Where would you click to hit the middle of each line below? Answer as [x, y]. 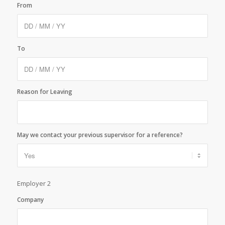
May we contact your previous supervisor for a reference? [100, 135]
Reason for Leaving [44, 92]
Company [30, 200]
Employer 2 [34, 183]
